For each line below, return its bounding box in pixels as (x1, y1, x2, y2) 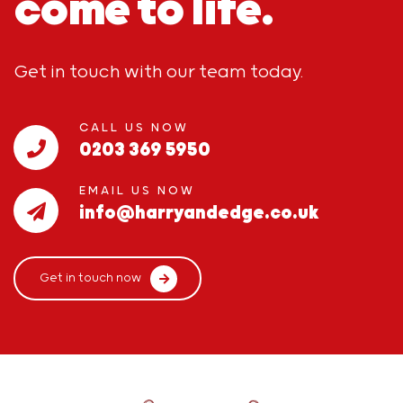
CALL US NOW (79, 121, 189, 135)
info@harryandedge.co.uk (79, 202, 319, 224)
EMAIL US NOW (79, 184, 195, 198)
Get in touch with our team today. (13, 62, 303, 83)
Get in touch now (40, 272, 141, 285)
